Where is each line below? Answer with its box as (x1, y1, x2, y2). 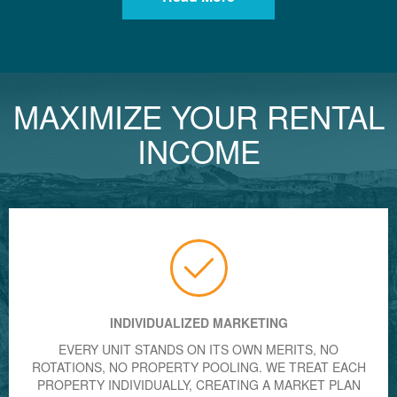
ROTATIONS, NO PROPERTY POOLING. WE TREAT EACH (31, 357, 366, 376)
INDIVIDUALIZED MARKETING (109, 313, 288, 331)
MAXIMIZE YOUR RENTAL (12, 93, 385, 138)
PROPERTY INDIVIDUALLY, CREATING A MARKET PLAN (36, 375, 361, 393)
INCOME (136, 128, 261, 173)
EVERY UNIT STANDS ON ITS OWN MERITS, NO (58, 339, 339, 358)
